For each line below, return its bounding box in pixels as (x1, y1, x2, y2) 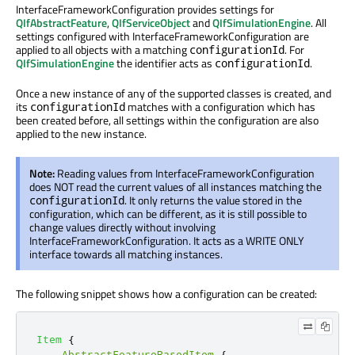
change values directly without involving (29, 219, 216, 236)
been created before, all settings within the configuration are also (16, 112, 319, 129)
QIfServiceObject (112, 14, 190, 32)
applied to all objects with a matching (16, 41, 189, 59)
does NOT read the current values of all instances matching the (29, 178, 322, 196)
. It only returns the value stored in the (124, 192, 302, 209)
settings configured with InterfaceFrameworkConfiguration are (16, 28, 309, 45)
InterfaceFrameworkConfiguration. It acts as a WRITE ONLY (29, 232, 304, 250)
